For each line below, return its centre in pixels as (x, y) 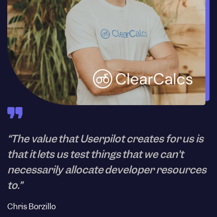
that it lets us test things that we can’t (95, 155)
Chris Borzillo (31, 207)
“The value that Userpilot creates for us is (105, 139)
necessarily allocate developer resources (107, 170)
